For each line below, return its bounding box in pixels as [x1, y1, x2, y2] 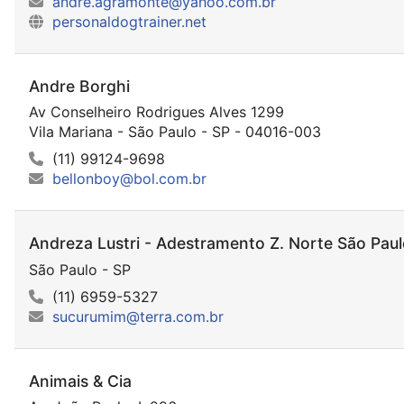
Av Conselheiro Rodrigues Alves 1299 [29, 103, 284, 122]
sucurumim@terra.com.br [52, 307, 224, 326]
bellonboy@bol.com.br [52, 170, 207, 188]
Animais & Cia [29, 371, 132, 390]
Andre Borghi [29, 77, 130, 96]
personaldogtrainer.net [52, 13, 207, 32]
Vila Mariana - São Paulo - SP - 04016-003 [29, 123, 321, 142]
